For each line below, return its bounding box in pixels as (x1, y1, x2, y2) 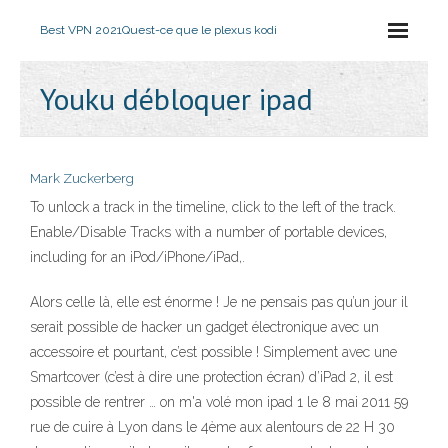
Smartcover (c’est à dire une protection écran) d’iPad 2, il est (30, 369, 393, 385)
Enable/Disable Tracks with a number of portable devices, (30, 224, 387, 240)
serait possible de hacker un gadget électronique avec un (30, 319, 379, 335)
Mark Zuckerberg (30, 171, 134, 186)
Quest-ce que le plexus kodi (122, 23, 277, 37)
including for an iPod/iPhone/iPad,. (30, 249, 245, 265)
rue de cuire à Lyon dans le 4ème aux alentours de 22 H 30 (30, 419, 395, 435)
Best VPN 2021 (40, 23, 122, 37)
